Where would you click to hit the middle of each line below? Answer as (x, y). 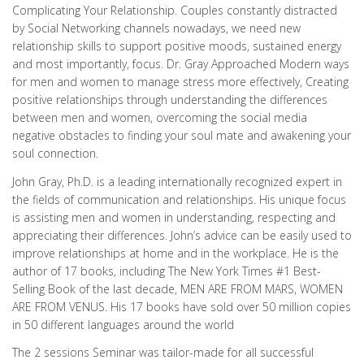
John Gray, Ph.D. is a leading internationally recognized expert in (177, 181)
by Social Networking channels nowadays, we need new (156, 28)
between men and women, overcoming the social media (160, 118)
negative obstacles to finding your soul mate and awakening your (182, 136)
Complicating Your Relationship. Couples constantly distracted (175, 11)
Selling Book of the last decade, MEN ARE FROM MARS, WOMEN (178, 288)
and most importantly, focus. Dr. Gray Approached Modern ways (181, 64)
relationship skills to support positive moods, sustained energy (177, 46)
